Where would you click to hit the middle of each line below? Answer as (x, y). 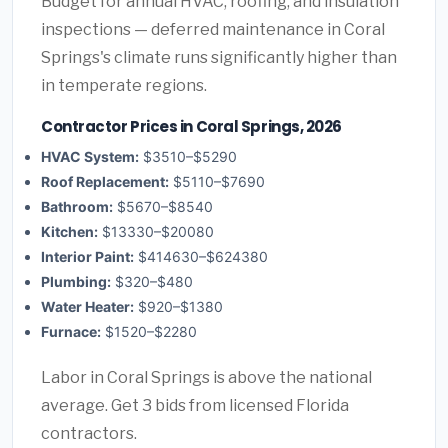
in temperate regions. (124, 86)
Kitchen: (69, 231)
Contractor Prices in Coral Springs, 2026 (191, 127)
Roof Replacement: (105, 181)
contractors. (89, 433)
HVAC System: (90, 156)
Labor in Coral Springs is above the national (206, 377)
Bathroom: (77, 206)
